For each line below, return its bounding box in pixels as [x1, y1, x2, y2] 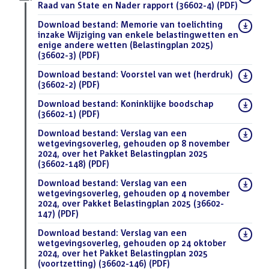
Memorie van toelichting [118, 19, 223, 29]
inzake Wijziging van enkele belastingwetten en [38, 29, 238, 40]
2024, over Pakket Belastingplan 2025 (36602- [38, 198, 224, 208]
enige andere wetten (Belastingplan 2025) [38, 39, 213, 50]
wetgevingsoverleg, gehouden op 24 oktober [38, 237, 226, 248]
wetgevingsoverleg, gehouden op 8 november [38, 138, 230, 148]
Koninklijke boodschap [118, 98, 213, 109]
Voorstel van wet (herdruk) [118, 68, 233, 79]
